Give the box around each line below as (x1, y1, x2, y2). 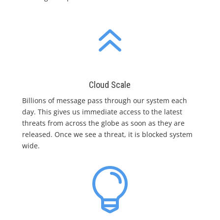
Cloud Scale (89, 79, 131, 90)
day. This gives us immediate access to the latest (22, 107, 182, 116)
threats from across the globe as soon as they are (22, 118, 185, 128)
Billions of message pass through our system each (22, 95, 187, 105)
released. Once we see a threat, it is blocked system (22, 129, 192, 139)
